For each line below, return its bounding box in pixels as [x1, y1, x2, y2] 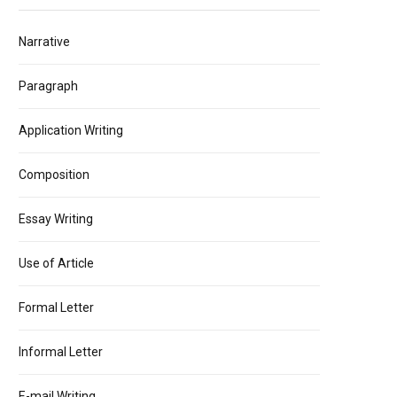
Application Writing [19, 123, 123, 137]
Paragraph [19, 79, 78, 93]
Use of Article [19, 256, 94, 270]
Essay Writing [19, 212, 93, 226]
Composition [19, 167, 90, 182]
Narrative [19, 35, 70, 49]
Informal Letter [19, 345, 103, 359]
